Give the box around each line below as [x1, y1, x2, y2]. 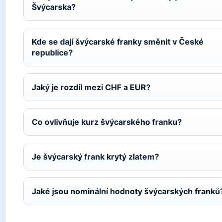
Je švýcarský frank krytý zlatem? [32, 151, 159, 162]
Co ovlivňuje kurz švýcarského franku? [32, 116, 182, 127]
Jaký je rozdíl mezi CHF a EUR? [32, 82, 151, 92]
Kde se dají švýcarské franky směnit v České [32, 36, 204, 47]
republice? [32, 47, 73, 57]
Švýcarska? [32, 1, 76, 12]
